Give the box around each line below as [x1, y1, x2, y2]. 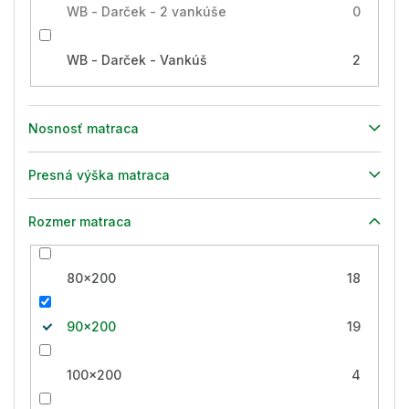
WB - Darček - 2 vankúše [66, 4, 226, 20]
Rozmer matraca [28, 213, 131, 229]
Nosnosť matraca [28, 120, 139, 136]
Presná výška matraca [28, 166, 170, 183]
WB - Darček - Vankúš [66, 52, 207, 68]
